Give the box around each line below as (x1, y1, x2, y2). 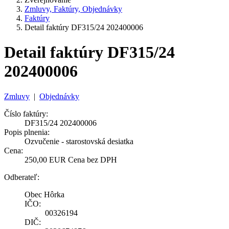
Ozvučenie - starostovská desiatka (25, 136, 133, 146)
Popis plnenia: (4, 127, 50, 136)
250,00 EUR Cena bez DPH (25, 155, 117, 164)
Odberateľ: (4, 172, 39, 181)
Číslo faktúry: (4, 109, 48, 118)
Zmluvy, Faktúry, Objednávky (25, 5, 122, 13)
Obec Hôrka (25, 190, 64, 199)
